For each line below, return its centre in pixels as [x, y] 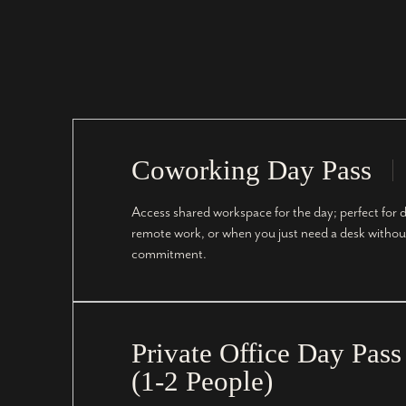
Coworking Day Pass [251, 170]
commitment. [169, 255]
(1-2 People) [202, 382]
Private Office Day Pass [266, 353]
